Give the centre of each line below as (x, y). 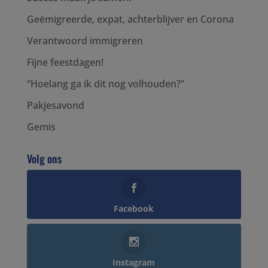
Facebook (134, 209)
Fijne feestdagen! (65, 63)
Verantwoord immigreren (85, 41)
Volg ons (44, 159)
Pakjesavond (55, 106)
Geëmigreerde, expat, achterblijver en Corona (130, 19)
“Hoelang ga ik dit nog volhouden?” (105, 84)
